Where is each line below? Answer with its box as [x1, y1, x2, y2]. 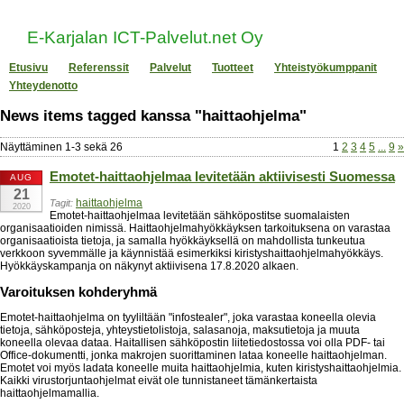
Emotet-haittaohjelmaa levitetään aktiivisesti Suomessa [50, 169, 395, 184]
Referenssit [69, 61, 129, 74]
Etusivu [9, 61, 48, 74]
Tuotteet [212, 61, 253, 74]
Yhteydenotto [9, 79, 78, 92]
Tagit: [50, 197, 73, 208]
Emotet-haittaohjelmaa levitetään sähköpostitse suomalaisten [50, 208, 350, 222]
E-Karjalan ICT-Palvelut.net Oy [27, 28, 263, 47]
